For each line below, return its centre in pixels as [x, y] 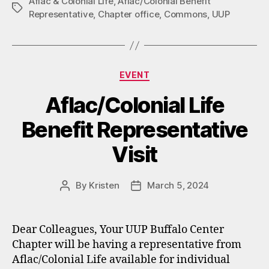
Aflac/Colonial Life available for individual [121, 259]
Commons [186, 14]
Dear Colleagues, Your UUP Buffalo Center [118, 229]
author [78, 199]
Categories [161, 72]
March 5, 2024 [178, 185]
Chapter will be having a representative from [127, 244]
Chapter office [128, 14]
